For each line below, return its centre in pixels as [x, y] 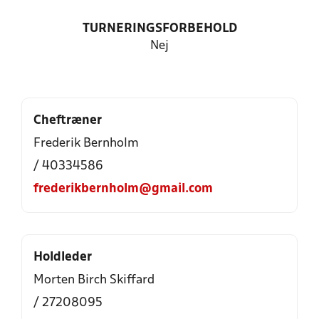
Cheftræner [68, 121]
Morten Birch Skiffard [94, 280]
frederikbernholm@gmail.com [123, 189]
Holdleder [63, 257]
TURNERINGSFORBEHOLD [159, 29]
